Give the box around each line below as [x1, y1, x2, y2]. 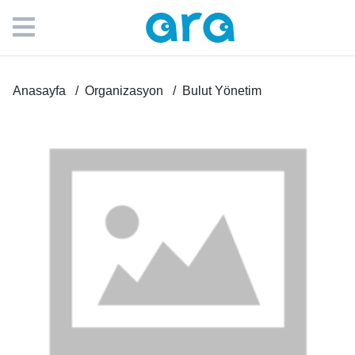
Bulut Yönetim [182, 84, 261, 97]
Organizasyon [85, 84, 163, 97]
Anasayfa [13, 84, 66, 97]
